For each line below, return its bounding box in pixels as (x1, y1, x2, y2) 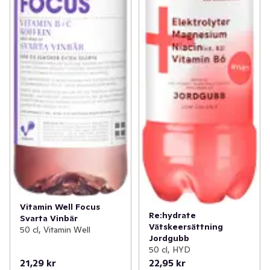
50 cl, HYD (148, 244, 190, 256)
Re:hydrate (148, 210, 196, 221)
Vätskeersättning (148, 221, 223, 233)
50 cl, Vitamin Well (20, 224, 90, 235)
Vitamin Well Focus (20, 201, 100, 212)
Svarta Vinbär (20, 212, 78, 224)
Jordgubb (148, 233, 189, 244)
